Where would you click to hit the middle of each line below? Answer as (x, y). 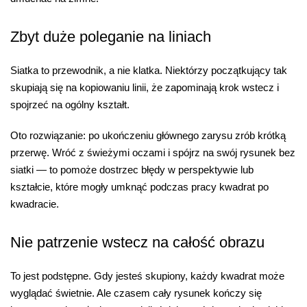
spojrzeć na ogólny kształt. (70, 104)
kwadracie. (35, 204)
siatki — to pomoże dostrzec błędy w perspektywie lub (132, 170)
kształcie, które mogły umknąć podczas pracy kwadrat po (139, 187)
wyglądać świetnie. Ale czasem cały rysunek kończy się (136, 293)
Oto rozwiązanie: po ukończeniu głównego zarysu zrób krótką (148, 136)
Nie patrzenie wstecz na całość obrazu (137, 242)
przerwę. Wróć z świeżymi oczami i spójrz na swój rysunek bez (153, 153)
